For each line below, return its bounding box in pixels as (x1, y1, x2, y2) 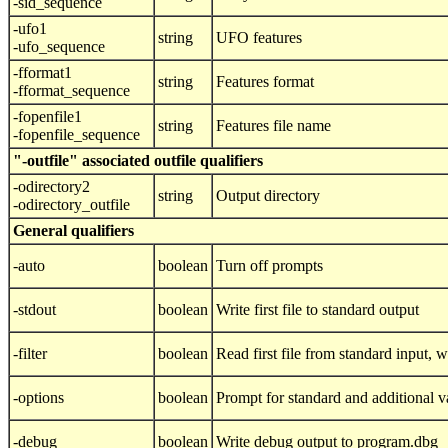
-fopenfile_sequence (13, 126, 140, 144)
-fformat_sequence (13, 82, 130, 100)
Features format (216, 73, 314, 91)
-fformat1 (13, 64, 72, 82)
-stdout (13, 301, 56, 319)
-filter (13, 345, 47, 363)
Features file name (216, 117, 331, 135)
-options (13, 389, 64, 407)
